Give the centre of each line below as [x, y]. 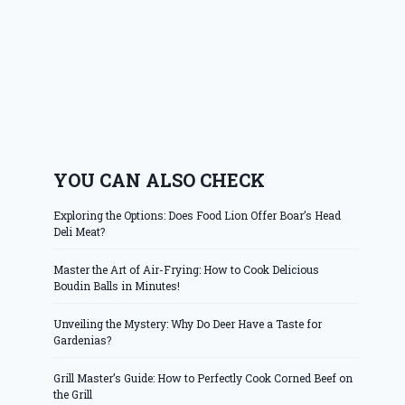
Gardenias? [83, 340]
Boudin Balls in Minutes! [117, 286]
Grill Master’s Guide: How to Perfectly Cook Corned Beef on [203, 378]
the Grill [73, 395]
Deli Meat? [80, 232]
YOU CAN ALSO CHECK [160, 180]
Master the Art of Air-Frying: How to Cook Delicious [187, 270]
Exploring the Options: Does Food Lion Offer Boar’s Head [198, 216]
